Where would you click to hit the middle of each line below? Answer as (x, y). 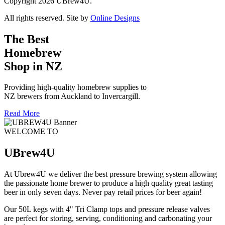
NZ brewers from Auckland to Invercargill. (72, 96)
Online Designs (115, 18)
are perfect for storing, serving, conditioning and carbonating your (108, 218)
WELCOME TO (31, 132)
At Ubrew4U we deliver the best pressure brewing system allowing (110, 174)
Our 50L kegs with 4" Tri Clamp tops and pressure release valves (107, 209)
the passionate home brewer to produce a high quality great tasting (108, 183)
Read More (22, 114)
